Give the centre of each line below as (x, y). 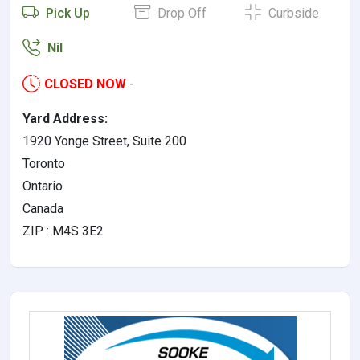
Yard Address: (65, 119)
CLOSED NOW (85, 84)
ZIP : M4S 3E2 (63, 231)
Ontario (43, 186)
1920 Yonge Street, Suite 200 (104, 141)
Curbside (292, 14)
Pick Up (66, 14)
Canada (43, 209)
